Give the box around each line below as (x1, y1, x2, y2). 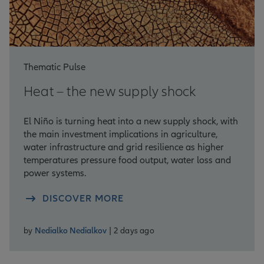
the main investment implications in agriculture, (24, 128, 217, 141)
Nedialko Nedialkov (35, 226, 107, 236)
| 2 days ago (109, 226, 154, 236)
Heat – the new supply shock (24, 83, 196, 101)
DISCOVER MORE (42, 193, 124, 205)
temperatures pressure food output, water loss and (24, 154, 231, 167)
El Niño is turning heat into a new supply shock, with (24, 115, 238, 128)
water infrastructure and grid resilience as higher (24, 141, 224, 154)
